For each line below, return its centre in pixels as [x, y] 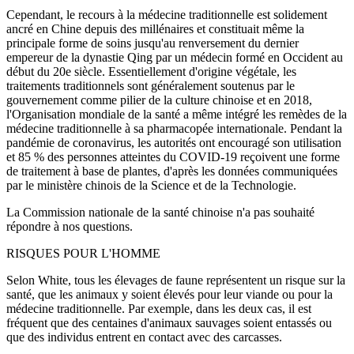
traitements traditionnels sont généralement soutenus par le [151, 86]
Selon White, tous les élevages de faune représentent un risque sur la [176, 281]
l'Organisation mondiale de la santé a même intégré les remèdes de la [177, 115]
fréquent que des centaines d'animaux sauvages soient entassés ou [169, 323]
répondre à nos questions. [70, 227]
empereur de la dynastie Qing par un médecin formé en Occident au [175, 58]
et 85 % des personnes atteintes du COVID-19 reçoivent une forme [173, 157]
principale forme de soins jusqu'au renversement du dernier [153, 43]
